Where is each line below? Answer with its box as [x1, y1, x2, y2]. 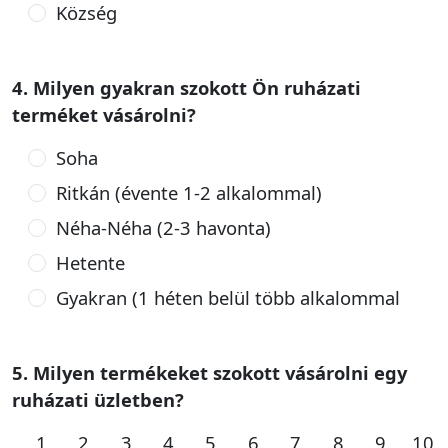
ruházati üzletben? [12, 387, 184, 412]
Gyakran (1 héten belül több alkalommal [55, 285, 400, 310]
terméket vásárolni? [12, 102, 196, 127]
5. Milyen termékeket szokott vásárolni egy [12, 360, 407, 385]
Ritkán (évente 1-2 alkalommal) [55, 180, 322, 205]
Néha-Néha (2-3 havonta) [55, 215, 271, 240]
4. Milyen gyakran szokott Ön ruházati [12, 75, 361, 100]
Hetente [55, 250, 125, 275]
